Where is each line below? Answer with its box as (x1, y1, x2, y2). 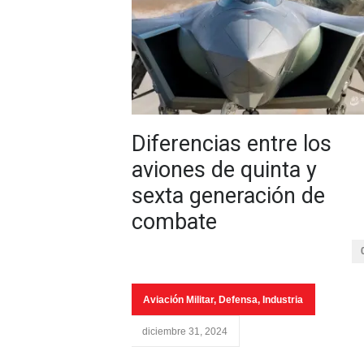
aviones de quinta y (132, 157, 317, 183)
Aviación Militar (143, 294, 214, 305)
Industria (262, 294, 303, 305)
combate (132, 209, 217, 235)
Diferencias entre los (132, 131, 331, 157)
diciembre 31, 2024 (142, 326, 227, 337)
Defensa (219, 294, 258, 305)
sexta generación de (132, 183, 325, 209)
